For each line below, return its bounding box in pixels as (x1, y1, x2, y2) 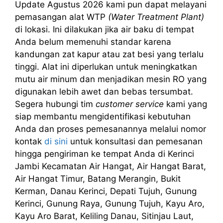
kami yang (164, 99, 207, 109)
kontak (15, 136, 44, 146)
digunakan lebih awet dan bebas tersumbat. (15, 86, 193, 97)
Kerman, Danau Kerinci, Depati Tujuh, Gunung (15, 186, 197, 196)
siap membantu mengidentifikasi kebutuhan (15, 111, 191, 121)
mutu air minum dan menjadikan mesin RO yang (15, 74, 207, 84)
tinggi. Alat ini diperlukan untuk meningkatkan (15, 61, 197, 72)
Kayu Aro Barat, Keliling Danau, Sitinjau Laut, (15, 211, 194, 221)
